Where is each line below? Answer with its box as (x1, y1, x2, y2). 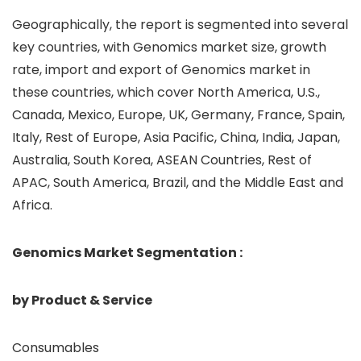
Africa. (12, 196, 52, 215)
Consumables (12, 338, 99, 358)
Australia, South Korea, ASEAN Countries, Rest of (12, 151, 312, 170)
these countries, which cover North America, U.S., (12, 83, 320, 102)
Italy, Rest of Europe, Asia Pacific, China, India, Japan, (12, 128, 340, 147)
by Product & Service (12, 291, 152, 310)
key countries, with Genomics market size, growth (12, 38, 326, 57)
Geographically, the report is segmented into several (12, 15, 348, 35)
